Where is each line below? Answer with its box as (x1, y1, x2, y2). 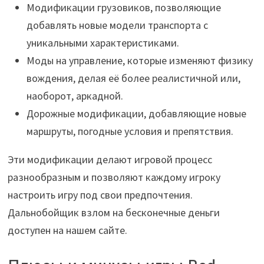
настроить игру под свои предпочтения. (7, 188, 193, 202)
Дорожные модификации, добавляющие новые (26, 107, 246, 121)
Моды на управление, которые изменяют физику (26, 54, 253, 68)
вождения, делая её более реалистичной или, (26, 71, 240, 85)
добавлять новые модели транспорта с (26, 18, 208, 32)
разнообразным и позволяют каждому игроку (7, 170, 220, 184)
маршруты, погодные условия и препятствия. (26, 124, 233, 138)
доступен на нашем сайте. (7, 223, 127, 237)
